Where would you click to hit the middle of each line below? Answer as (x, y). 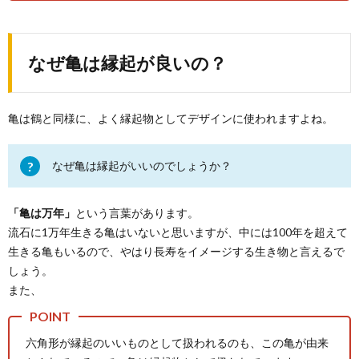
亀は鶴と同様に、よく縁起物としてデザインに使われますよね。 (171, 119)
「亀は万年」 (42, 213)
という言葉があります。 (137, 213)
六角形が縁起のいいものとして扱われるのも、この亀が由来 (177, 343)
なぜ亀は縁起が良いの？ (127, 63)
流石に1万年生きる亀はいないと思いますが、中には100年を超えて (178, 232)
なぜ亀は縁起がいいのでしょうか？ (142, 166)
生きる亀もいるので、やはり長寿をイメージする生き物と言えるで (176, 252)
